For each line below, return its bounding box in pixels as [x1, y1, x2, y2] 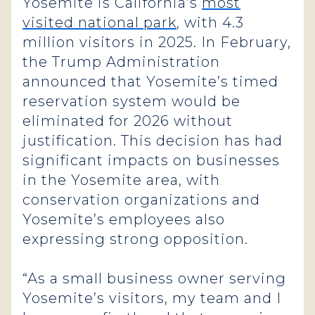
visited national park [22, 14, 176, 31]
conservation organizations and [22, 191, 260, 208]
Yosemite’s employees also [22, 211, 225, 228]
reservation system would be [22, 93, 240, 110]
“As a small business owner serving [22, 270, 286, 287]
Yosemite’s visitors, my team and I [22, 290, 281, 307]
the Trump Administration [22, 53, 220, 70]
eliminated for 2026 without [22, 112, 233, 129]
